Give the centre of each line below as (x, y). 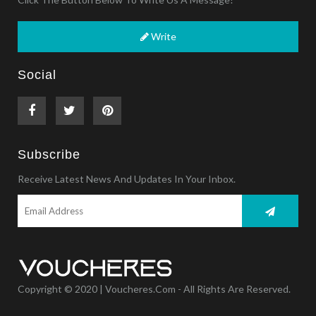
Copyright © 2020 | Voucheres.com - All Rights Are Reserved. (154, 289)
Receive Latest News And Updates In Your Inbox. (127, 179)
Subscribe (49, 155)
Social (37, 75)
